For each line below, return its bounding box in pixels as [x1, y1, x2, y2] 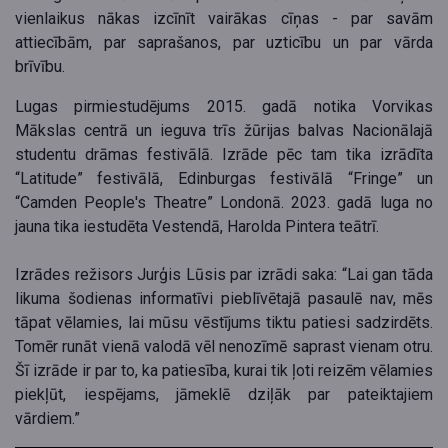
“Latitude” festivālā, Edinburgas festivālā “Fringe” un [15, 169, 433, 189]
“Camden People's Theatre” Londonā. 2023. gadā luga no [15, 193, 433, 213]
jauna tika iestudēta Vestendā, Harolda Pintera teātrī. [15, 217, 379, 237]
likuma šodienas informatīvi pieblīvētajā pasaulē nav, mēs [15, 289, 433, 309]
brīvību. [15, 57, 65, 77]
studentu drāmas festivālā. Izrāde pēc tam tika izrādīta [15, 145, 433, 165]
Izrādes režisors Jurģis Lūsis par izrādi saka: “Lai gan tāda [15, 265, 433, 285]
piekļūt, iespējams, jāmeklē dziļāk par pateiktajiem [15, 385, 433, 405]
